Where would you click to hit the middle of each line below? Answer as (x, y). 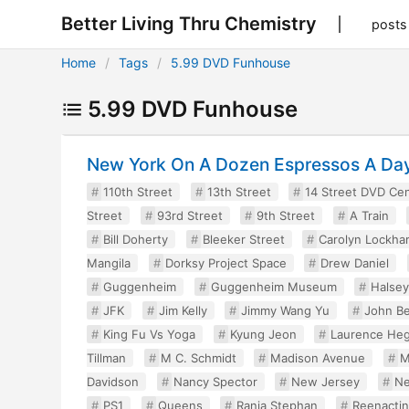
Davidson (113, 382)
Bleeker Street (243, 239)
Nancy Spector (215, 382)
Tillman (107, 358)
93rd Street (189, 215)
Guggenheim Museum (273, 287)
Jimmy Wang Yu (286, 310)
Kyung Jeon (263, 334)
